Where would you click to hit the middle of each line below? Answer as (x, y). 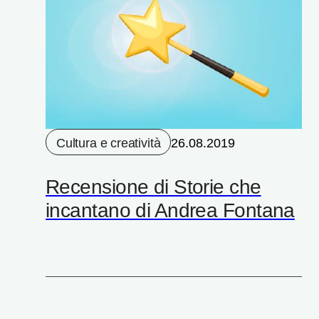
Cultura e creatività (109, 143)
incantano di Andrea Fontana (170, 210)
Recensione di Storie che (153, 187)
